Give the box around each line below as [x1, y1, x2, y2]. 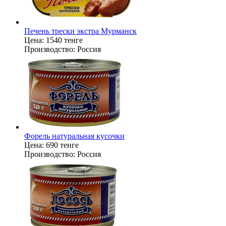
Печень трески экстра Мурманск [24, 27, 137, 35]
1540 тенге [46, 36, 83, 44]
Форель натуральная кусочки [24, 132, 125, 140]
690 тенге [46, 141, 79, 149]
